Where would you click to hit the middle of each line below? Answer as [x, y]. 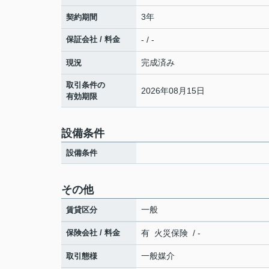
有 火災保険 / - [171, 233]
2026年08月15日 [173, 90]
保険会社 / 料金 [93, 232]
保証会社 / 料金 [93, 39]
